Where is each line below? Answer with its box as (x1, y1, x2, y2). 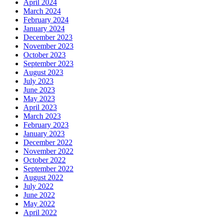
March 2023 (23, 111, 61, 120)
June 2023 (23, 85, 55, 94)
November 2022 (23, 146, 73, 155)
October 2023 (23, 50, 66, 59)
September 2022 (23, 164, 73, 173)
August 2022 (23, 173, 63, 182)
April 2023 (23, 103, 57, 111)
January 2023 (23, 129, 65, 138)
